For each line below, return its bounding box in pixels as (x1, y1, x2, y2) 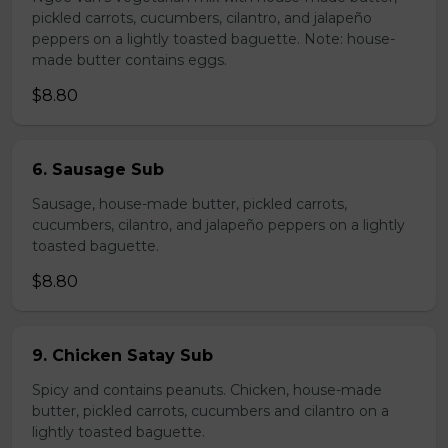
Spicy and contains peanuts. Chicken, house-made (32, 381, 382, 399)
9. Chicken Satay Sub (32, 346, 213, 365)
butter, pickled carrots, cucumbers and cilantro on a (32, 402, 389, 420)
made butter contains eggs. (32, 51, 227, 69)
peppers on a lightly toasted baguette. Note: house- (32, 30, 395, 48)
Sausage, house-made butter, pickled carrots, (32, 195, 347, 213)
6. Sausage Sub (32, 160, 164, 179)
